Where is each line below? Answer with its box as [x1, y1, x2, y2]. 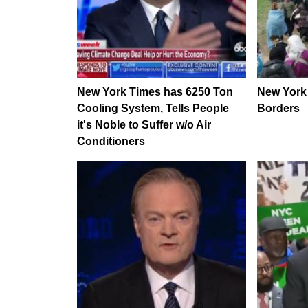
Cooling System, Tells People [77, 102, 229, 115]
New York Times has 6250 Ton [77, 86, 233, 98]
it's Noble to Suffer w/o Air [77, 119, 211, 131]
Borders [256, 102, 300, 115]
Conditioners [77, 135, 145, 148]
